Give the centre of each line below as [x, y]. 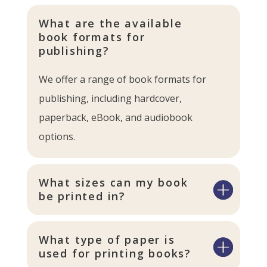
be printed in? [82, 196]
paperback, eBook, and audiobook [115, 117]
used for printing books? [115, 253]
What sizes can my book [113, 182]
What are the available [110, 23]
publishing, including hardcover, [110, 98]
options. [57, 136]
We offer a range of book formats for [122, 79]
